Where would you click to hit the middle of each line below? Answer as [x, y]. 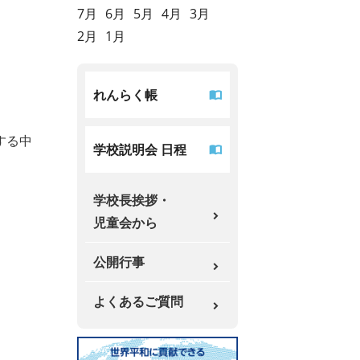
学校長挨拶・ [132, 200]
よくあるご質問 [138, 301]
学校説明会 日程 [140, 149]
